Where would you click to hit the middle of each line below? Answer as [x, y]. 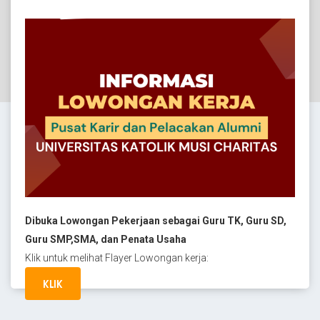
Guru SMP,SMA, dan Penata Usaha [106, 239]
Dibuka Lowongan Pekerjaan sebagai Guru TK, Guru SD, [156, 221]
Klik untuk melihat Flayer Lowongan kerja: [117, 258]
